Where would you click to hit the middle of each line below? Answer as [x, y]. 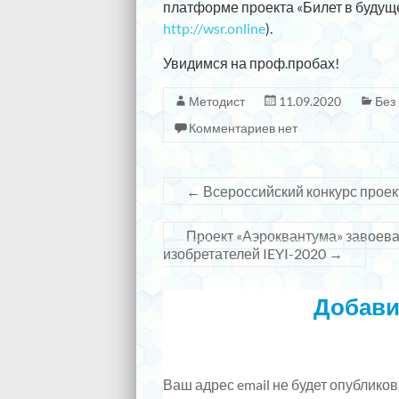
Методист [217, 101]
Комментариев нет [243, 128]
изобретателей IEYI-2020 [246, 253]
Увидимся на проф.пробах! [251, 63]
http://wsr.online [214, 28]
